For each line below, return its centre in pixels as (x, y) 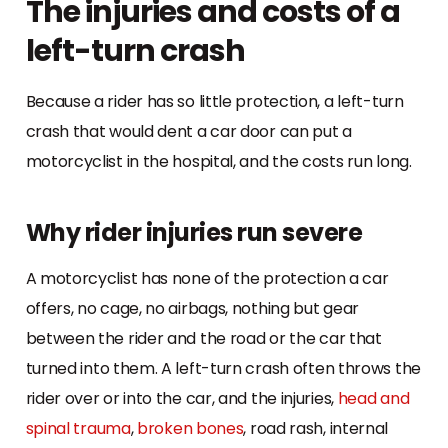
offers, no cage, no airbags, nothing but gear (192, 308)
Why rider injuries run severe (193, 232)
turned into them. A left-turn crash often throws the (223, 368)
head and (373, 398)
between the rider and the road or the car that (203, 338)
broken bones (190, 428)
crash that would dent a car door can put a (188, 131)
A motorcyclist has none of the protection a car (207, 278)
